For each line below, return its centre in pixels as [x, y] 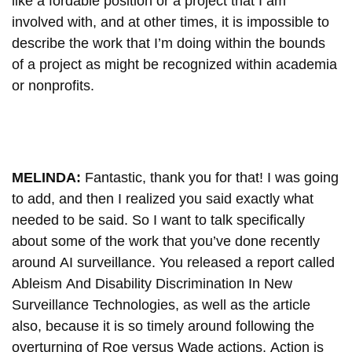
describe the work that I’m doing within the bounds [169, 43]
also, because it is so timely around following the [163, 326]
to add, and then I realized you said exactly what [163, 198]
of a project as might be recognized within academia [174, 64]
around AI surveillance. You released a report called [173, 262]
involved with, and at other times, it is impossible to [170, 22]
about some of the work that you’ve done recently [166, 241]
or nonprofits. [53, 85]
